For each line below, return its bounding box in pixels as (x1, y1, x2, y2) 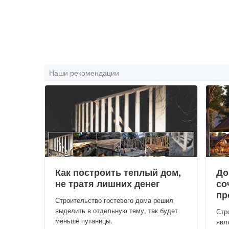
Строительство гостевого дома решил (55, 195, 173, 205)
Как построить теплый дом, (55, 166, 181, 179)
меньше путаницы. (55, 216, 112, 226)
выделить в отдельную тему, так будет (55, 205, 178, 216)
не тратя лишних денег (55, 177, 160, 191)
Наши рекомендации (49, 67, 119, 78)
